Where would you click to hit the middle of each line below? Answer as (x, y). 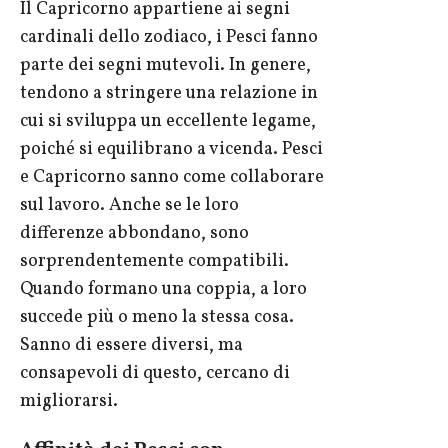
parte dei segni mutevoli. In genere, (165, 66)
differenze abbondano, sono (134, 234)
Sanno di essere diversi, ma (131, 346)
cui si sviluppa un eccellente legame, (168, 122)
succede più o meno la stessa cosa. (157, 318)
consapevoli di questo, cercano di (155, 374)
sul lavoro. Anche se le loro (129, 206)
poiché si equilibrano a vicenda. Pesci (171, 150)
